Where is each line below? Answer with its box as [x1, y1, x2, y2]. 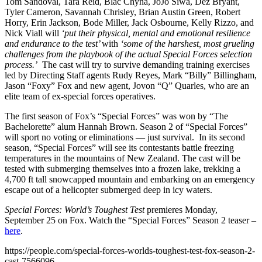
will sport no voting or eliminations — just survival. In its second [5, 132, 245, 142]
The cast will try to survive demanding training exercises [37, 59, 250, 70]
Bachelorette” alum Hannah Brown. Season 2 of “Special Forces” [5, 121, 247, 132]
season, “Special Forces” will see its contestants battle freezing [5, 142, 234, 153]
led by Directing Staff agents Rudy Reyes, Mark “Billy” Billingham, [5, 70, 257, 80]
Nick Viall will [5, 27, 61, 38]
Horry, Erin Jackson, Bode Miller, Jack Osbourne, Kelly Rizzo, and [5, 17, 254, 27]
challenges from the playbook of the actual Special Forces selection [5, 49, 252, 59]
